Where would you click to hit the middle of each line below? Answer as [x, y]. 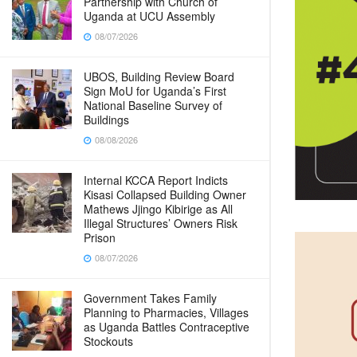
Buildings [106, 120]
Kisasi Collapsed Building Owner [165, 194]
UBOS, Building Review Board [159, 76]
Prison [100, 237]
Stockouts [108, 341]
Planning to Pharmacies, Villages [166, 312]
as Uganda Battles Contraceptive [167, 327]
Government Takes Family [150, 298]
